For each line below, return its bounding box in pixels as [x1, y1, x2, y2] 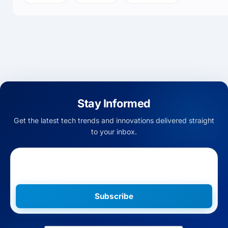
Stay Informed [77, 96, 151, 110]
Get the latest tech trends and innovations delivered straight [14, 116, 214, 125]
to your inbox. [91, 127, 137, 136]
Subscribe [95, 191, 133, 201]
